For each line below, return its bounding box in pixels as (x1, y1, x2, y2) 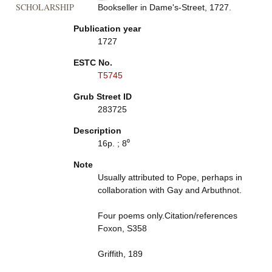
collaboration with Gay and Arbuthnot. (97, 185, 242, 195)
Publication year (73, 24, 141, 33)
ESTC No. (73, 58, 112, 67)
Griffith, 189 (97, 249, 143, 259)
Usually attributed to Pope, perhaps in (97, 172, 242, 182)
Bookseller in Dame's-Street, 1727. (97, 2, 231, 12)
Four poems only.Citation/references (97, 211, 237, 220)
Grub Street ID (73, 92, 132, 101)
